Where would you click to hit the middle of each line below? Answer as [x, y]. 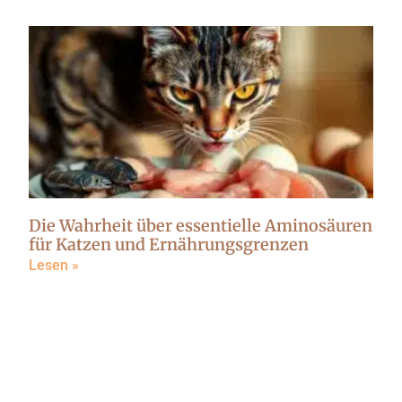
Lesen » [54, 266]
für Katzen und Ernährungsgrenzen [169, 245]
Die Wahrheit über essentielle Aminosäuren [201, 226]
